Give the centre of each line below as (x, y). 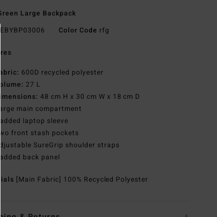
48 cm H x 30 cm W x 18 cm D (89, 97)
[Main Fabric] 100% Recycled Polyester (82, 180)
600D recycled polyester (62, 73)
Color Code (78, 31)
